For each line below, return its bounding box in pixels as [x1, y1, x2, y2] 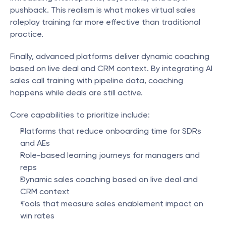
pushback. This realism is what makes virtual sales [10, 5, 196, 15]
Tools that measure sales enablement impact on [20, 199, 203, 208]
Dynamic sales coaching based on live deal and [20, 175, 198, 184]
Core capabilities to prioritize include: [10, 110, 150, 120]
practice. [10, 29, 43, 39]
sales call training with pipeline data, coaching [10, 76, 183, 85]
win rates [20, 211, 54, 220]
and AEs [20, 138, 50, 148]
